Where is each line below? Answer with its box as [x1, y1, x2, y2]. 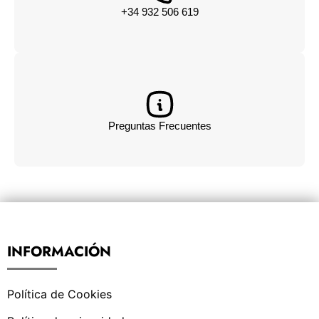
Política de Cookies [7, 287, 112, 302]
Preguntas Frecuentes [108, 120, 211, 132]
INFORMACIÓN [7, 241, 111, 263]
